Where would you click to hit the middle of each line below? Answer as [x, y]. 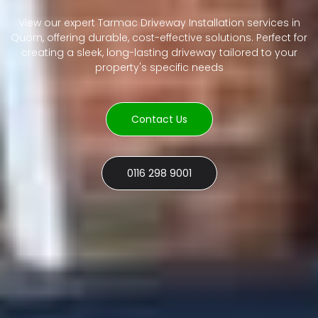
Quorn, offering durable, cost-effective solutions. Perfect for [159, 38]
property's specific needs [159, 68]
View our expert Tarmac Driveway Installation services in [159, 23]
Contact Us [159, 120]
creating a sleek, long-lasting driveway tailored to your [159, 53]
